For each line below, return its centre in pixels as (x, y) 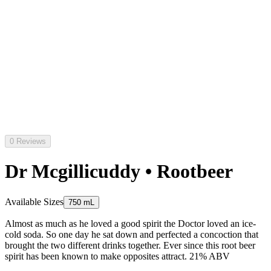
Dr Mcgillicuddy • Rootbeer (119, 171)
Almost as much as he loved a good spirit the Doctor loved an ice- (130, 223)
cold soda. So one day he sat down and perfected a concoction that (132, 234)
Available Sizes (34, 201)
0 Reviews (28, 141)
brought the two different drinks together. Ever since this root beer (130, 245)
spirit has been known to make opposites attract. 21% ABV (117, 256)
